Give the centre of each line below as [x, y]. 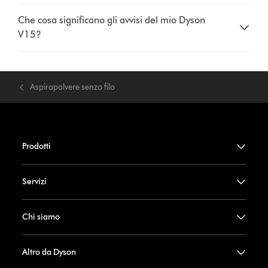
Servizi [34, 182]
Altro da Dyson [49, 252]
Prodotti [36, 146]
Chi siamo [41, 217]
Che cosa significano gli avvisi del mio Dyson [112, 20]
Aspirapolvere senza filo [73, 87]
